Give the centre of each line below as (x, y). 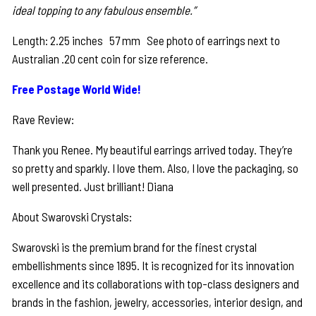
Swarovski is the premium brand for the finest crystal (135, 247)
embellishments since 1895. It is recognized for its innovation (153, 266)
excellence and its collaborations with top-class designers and (156, 284)
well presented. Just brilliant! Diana (93, 187)
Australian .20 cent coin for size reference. (110, 59)
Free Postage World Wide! (77, 89)
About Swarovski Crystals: (72, 217)
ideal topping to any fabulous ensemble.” (104, 10)
